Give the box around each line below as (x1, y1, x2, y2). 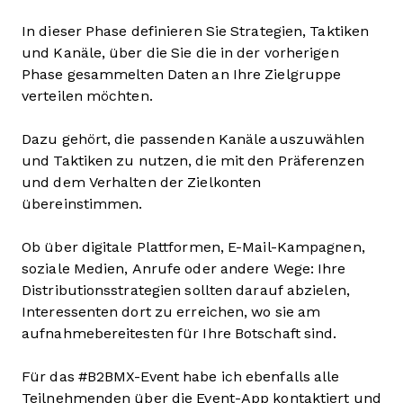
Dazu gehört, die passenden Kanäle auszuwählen (22, 130, 365, 147)
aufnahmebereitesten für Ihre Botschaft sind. (22, 325, 337, 341)
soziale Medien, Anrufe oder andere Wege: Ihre (22, 260, 346, 276)
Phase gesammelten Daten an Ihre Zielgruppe (22, 66, 342, 82)
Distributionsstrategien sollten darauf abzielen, (22, 282, 350, 298)
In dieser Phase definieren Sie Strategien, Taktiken (22, 22, 370, 39)
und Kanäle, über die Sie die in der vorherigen (22, 44, 339, 60)
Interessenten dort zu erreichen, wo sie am (22, 303, 321, 319)
